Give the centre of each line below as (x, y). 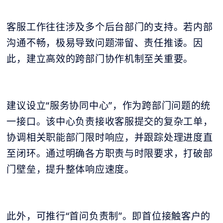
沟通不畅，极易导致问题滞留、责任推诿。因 (105, 43)
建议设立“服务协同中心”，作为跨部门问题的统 (109, 105)
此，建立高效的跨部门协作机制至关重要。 (100, 58)
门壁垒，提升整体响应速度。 (70, 169)
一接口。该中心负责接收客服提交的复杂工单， (110, 121)
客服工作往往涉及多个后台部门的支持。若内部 (110, 27)
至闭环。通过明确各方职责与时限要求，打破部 (110, 153)
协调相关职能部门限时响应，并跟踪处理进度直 (110, 137)
